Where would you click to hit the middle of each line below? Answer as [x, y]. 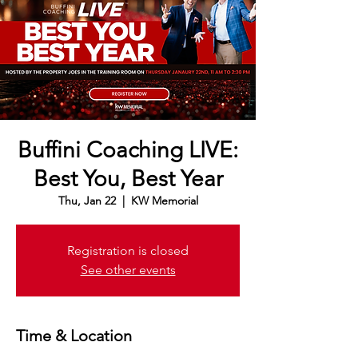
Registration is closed [128, 250]
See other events [128, 269]
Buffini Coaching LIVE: [128, 149]
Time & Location [74, 335]
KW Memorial [164, 200]
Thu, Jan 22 [87, 200]
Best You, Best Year [128, 178]
